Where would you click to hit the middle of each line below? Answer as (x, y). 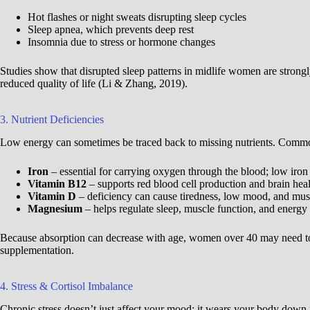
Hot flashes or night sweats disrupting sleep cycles (137, 17)
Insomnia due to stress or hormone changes (121, 42)
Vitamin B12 (57, 184)
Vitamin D (52, 197)
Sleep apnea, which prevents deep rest (111, 30)
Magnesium (55, 209)
